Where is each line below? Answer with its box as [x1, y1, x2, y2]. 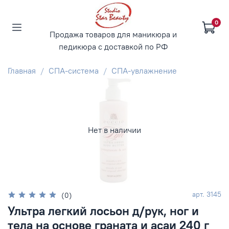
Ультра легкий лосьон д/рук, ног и [8, 203, 199, 219]
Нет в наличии [88, 125, 141, 135]
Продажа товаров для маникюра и [50, 29, 177, 39]
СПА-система [49, 65, 99, 76]
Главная [8, 65, 36, 76]
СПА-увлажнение [111, 65, 177, 76]
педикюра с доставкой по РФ [59, 41, 168, 52]
